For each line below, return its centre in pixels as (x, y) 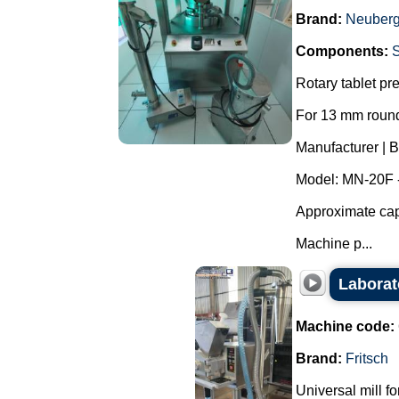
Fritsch (367, 358)
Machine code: (345, 326)
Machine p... (334, 244)
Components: (342, 51)
